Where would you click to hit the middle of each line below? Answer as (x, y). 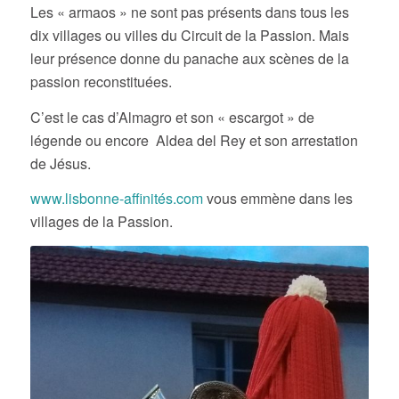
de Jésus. (60, 163)
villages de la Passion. (101, 222)
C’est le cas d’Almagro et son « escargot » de (172, 117)
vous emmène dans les (277, 199)
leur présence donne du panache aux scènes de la (189, 59)
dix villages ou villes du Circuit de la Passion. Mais (189, 36)
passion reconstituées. (101, 82)
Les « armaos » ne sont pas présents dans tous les (189, 12)
